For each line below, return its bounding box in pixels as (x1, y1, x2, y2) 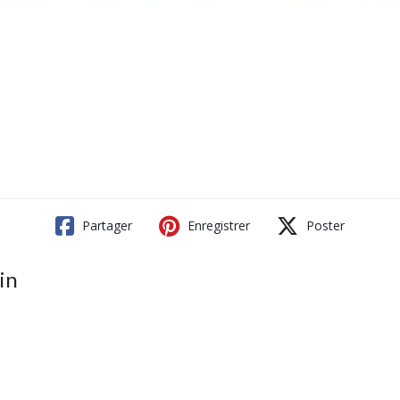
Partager (79, 217, 132, 234)
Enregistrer (184, 217, 250, 234)
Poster (303, 217, 345, 234)
